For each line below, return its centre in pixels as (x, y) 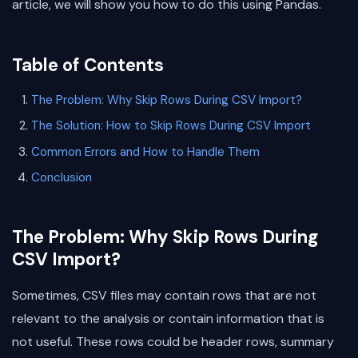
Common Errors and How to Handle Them (145, 151)
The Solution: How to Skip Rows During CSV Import (171, 126)
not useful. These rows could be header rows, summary (173, 342)
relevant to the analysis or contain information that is (168, 319)
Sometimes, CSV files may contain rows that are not (164, 296)
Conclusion (62, 178)
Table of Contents (88, 65)
